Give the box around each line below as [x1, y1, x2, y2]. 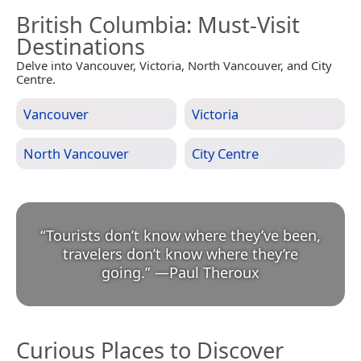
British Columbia [16, 9, 186, 39]
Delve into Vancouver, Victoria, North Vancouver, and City [16, 56, 332, 73]
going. [102, 262, 145, 282]
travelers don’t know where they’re [63, 243, 298, 263]
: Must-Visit [186, 9, 300, 39]
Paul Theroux [169, 262, 259, 282]
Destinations [16, 31, 145, 61]
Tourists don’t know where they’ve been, [46, 225, 321, 245]
